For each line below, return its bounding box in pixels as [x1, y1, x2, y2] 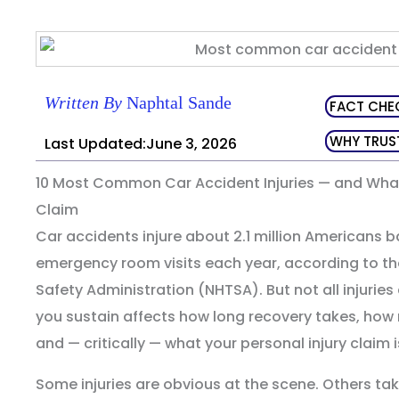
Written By [45, 93, 122, 113]
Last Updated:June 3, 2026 [45, 134, 237, 155]
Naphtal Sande [122, 93, 232, 113]
